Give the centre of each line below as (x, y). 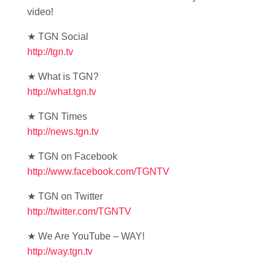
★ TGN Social (58, 37)
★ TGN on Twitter (65, 196)
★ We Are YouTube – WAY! (86, 236)
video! (40, 12)
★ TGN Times (57, 116)
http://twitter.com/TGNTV (79, 211)
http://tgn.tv (50, 52)
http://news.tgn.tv (63, 132)
